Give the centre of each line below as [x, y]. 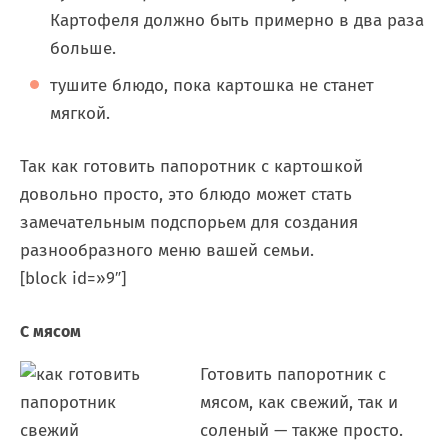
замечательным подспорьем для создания [189, 222]
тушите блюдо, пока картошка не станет [212, 85]
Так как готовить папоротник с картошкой [191, 166]
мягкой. [80, 113]
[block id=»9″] [73, 278]
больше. [83, 48]
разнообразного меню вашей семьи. [167, 250]
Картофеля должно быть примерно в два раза [237, 20]
